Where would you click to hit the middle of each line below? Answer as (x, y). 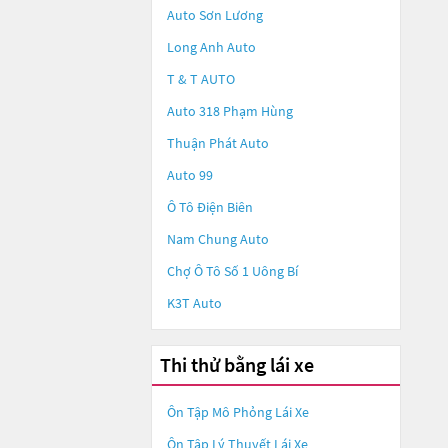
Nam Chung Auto (218, 239)
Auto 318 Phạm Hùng (230, 111)
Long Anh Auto (211, 47)
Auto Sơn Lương (215, 15)
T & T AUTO (201, 79)
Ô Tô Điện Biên (210, 207)
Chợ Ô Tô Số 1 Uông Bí (232, 271)
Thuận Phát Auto (218, 143)
